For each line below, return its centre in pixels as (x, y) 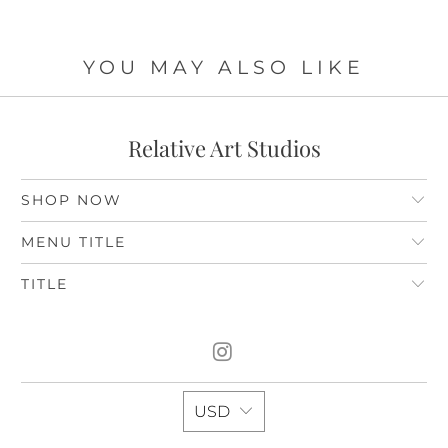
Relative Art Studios (224, 147)
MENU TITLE (74, 241)
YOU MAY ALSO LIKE (224, 67)
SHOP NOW (72, 199)
